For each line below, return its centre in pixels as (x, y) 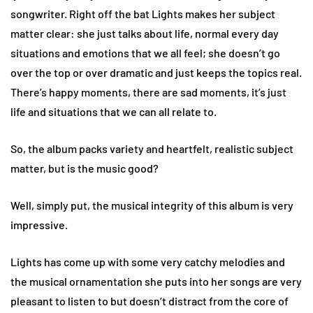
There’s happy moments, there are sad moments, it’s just (148, 92)
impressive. (39, 224)
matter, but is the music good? (85, 168)
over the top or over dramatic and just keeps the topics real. (156, 72)
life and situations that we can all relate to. (114, 111)
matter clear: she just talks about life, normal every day (145, 33)
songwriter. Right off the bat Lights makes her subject (143, 13)
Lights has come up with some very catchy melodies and (148, 261)
